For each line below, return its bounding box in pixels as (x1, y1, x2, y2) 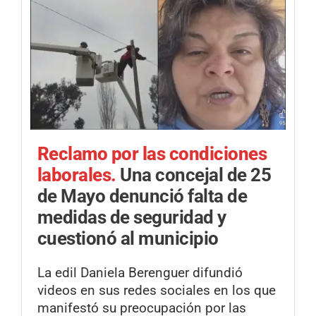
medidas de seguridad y (37, 207, 226, 229)
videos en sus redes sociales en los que (37, 282, 276, 299)
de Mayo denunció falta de (37, 186, 248, 207)
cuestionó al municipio (37, 228, 219, 250)
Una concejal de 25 (120, 164, 272, 186)
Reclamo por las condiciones (37, 143, 267, 165)
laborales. (37, 164, 121, 186)
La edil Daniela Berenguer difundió (37, 265, 243, 281)
